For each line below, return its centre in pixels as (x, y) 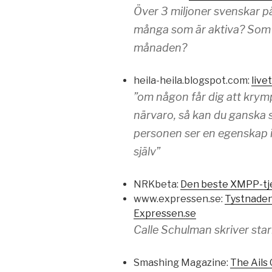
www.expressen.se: (179, 199)
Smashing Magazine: (182, 263)
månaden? (160, 48)
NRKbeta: (157, 185)
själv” (147, 152)
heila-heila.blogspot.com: (192, 81)
